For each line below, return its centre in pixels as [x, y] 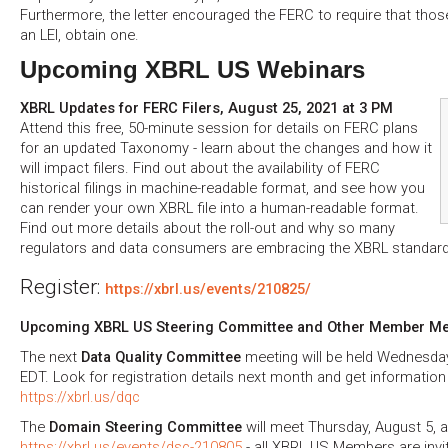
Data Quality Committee [161, 356]
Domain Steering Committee [145, 426]
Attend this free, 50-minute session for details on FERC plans [219, 128]
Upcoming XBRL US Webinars [192, 69]
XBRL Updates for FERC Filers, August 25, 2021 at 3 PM [206, 108]
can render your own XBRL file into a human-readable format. [219, 208]
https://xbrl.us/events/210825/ [208, 288]
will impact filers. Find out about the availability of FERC [200, 168]
